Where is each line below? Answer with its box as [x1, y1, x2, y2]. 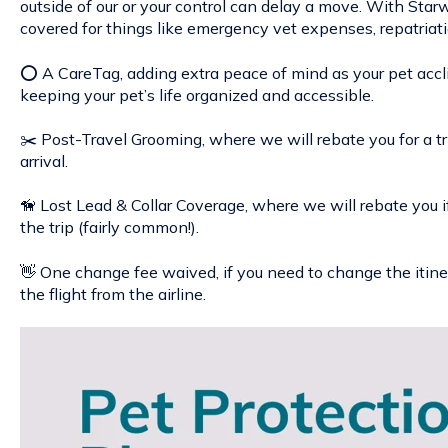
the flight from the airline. [19, 283, 206, 304]
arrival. [19, 151, 68, 171]
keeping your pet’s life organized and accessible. [19, 84, 374, 105]
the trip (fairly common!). [19, 217, 199, 238]
